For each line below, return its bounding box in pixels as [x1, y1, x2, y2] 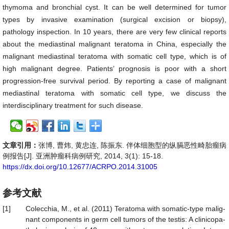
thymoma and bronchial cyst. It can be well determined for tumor [3, 3, 226, 11]
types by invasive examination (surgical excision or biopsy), [3, 15, 226, 24]
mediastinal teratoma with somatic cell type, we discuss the [3, 89, 226, 97]
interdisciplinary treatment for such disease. [3, 101, 143, 109]
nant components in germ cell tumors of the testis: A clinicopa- [26, 215, 225, 223]
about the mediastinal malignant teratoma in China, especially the [3, 40, 226, 48]
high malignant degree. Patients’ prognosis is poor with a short [3, 64, 226, 73]
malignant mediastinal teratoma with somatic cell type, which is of [3, 52, 226, 60]
